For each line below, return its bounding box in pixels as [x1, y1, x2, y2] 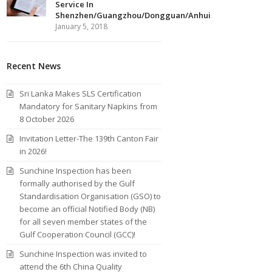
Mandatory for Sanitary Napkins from [19, 100, 158, 112]
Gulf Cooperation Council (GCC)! [19, 228, 136, 240]
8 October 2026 [19, 113, 75, 124]
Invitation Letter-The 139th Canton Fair [19, 132, 159, 144]
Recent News [7, 59, 61, 72]
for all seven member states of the [19, 216, 148, 227]
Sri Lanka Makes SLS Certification [19, 87, 142, 99]
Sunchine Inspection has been [19, 165, 132, 176]
